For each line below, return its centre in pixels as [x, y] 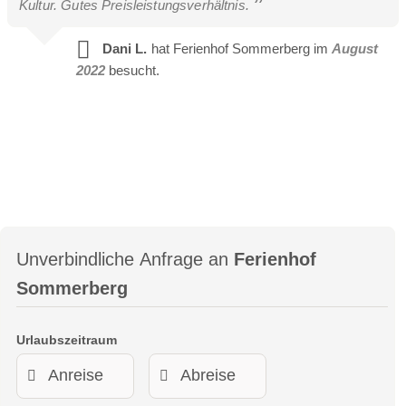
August [354, 48]
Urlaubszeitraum [67, 339]
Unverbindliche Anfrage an [125, 259]
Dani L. [124, 48]
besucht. [134, 70]
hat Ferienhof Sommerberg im [239, 48]
